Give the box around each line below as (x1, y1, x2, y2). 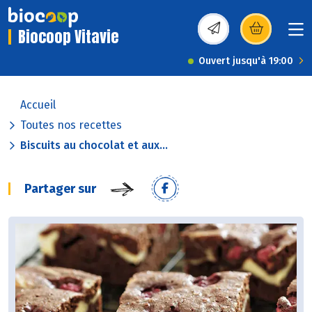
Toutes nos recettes (20, 118, 122, 132)
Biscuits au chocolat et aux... (20, 139, 168, 153)
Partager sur (24, 181, 96, 197)
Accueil (20, 98, 56, 112)
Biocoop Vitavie (18, 25, 119, 49)
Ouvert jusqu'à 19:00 (198, 55, 293, 68)
